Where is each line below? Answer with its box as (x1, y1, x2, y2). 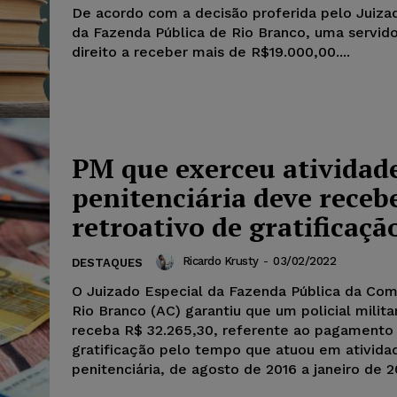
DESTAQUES (72, 255, 143, 269)
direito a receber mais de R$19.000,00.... (72, 43, 350, 60)
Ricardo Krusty (182, 254, 259, 268)
